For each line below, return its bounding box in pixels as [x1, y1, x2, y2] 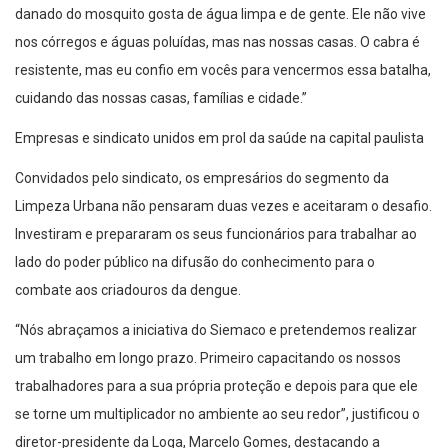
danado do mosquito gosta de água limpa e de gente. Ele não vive [15, 6, 426, 23]
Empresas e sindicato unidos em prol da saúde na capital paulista [15, 130, 424, 147]
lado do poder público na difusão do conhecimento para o [15, 254, 375, 271]
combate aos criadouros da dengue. [15, 282, 241, 299]
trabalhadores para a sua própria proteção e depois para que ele [15, 378, 418, 395]
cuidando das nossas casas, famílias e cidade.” [15, 90, 307, 107]
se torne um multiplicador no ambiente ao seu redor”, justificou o [15, 406, 420, 423]
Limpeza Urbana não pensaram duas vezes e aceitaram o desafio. [15, 198, 432, 215]
